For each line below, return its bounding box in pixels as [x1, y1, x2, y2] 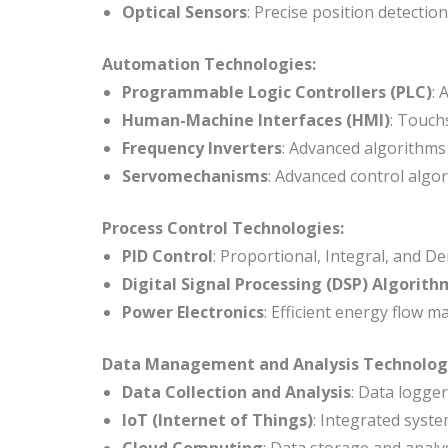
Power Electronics [122, 300, 264, 323]
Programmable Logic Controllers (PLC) [122, 80, 432, 103]
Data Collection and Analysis [122, 380, 351, 403]
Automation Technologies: [102, 52, 316, 75]
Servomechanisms [122, 164, 268, 187]
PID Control [122, 244, 213, 267]
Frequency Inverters [122, 136, 282, 159]
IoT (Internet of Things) [122, 408, 313, 431]
